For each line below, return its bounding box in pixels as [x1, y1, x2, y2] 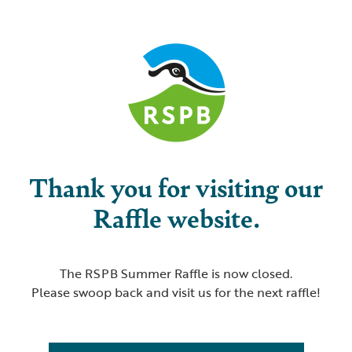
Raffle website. [92, 199, 260, 236]
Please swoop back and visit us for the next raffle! [31, 283, 321, 302]
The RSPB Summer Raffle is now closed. [60, 264, 292, 284]
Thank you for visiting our [29, 168, 323, 206]
